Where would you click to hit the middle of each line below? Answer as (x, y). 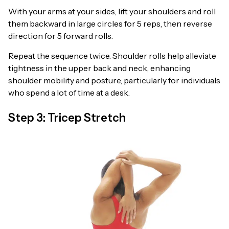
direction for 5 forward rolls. (61, 36)
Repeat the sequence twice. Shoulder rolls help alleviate (112, 55)
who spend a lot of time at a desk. (69, 92)
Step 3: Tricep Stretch (67, 118)
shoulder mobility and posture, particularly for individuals (114, 80)
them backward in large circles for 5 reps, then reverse (110, 24)
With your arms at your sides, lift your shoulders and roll (112, 12)
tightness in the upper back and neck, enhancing (99, 68)
